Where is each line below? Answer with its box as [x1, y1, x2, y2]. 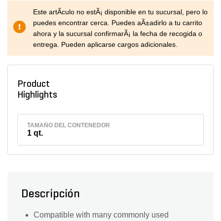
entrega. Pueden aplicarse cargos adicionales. [33, 40, 178, 48]
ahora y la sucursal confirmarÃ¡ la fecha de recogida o [33, 30, 202, 37]
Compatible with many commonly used [34, 211, 169, 220]
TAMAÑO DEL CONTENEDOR [27, 121, 110, 129]
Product [17, 79, 50, 89]
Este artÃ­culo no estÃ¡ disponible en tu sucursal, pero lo [33, 8, 208, 16]
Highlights [17, 90, 61, 100]
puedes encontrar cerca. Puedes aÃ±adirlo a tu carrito [33, 19, 202, 27]
